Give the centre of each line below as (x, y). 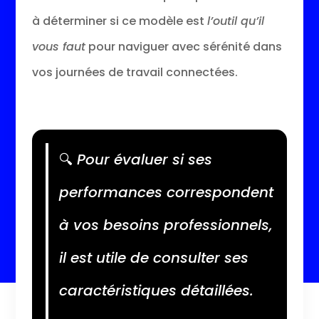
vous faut (58, 46)
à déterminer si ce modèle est (119, 21)
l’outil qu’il (235, 21)
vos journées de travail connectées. (135, 72)
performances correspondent (166, 192)
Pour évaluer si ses (142, 159)
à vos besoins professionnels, (166, 225)
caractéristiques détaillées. (156, 290)
